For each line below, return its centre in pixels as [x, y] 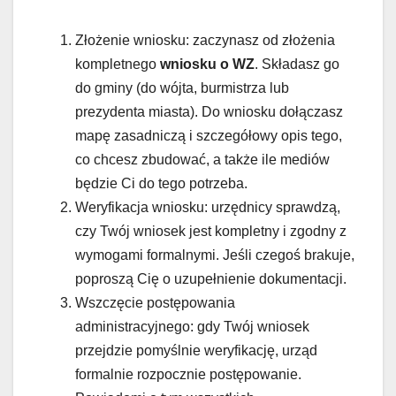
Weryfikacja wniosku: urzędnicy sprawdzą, [208, 208]
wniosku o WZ [207, 65]
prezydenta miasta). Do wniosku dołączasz [209, 112]
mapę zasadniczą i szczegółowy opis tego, [209, 136]
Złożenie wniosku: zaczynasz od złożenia [205, 41]
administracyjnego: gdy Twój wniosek [192, 327]
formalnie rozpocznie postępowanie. [188, 375]
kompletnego [118, 65]
